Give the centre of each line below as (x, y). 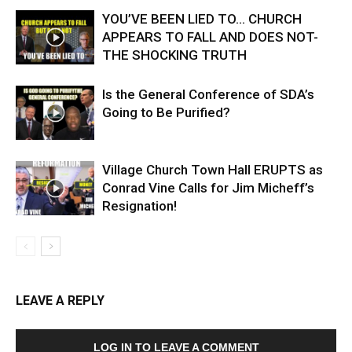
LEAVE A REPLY (60, 301)
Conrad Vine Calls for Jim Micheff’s (208, 188)
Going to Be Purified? (166, 112)
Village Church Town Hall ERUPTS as (213, 170)
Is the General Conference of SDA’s (208, 94)
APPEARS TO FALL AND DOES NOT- (210, 37)
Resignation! (139, 206)
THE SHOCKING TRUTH (174, 55)
